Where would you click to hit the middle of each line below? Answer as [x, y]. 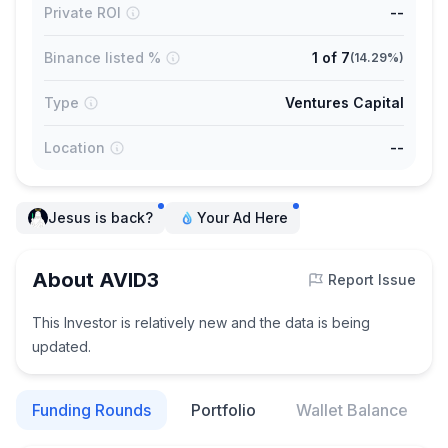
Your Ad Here [242, 217]
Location [74, 147]
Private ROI [82, 12]
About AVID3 [95, 280]
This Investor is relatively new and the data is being [201, 322]
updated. [61, 346]
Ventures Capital [344, 102]
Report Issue [372, 279]
